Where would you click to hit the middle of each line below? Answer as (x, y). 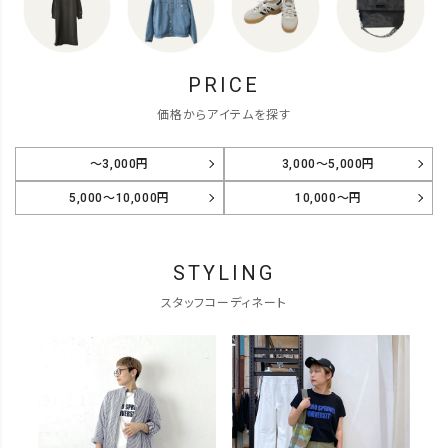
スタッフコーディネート (224, 302)
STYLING (224, 272)
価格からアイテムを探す (224, 114)
